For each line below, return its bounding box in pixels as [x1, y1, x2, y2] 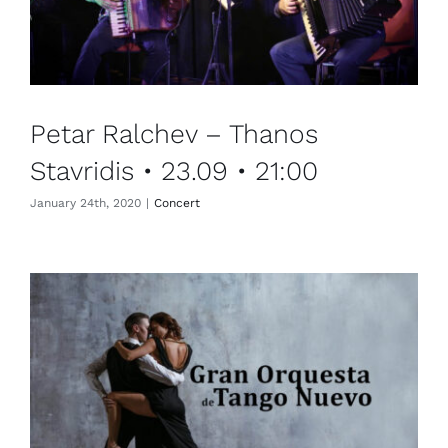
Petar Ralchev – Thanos [30, 118, 318, 150]
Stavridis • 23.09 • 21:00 [30, 155, 318, 187]
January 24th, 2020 [30, 196, 141, 211]
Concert [154, 196, 200, 211]
